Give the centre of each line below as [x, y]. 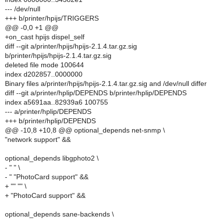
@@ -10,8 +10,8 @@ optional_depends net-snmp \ [85, 130]
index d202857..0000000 [44, 74]
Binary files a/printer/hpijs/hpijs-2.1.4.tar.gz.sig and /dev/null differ [106, 83]
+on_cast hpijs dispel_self [45, 37]
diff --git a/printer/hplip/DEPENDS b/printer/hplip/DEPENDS [96, 93]
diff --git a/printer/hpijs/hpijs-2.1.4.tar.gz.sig [71, 46]
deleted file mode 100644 [44, 65]
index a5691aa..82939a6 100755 [56, 102]
